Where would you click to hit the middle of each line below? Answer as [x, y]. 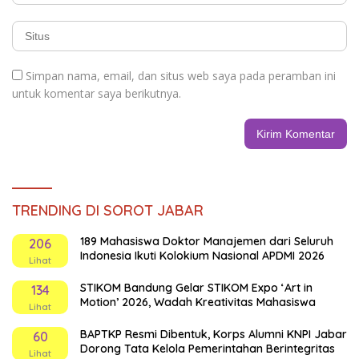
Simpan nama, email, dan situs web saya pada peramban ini [181, 75]
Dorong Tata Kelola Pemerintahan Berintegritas [208, 348]
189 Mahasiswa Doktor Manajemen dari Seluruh [207, 241]
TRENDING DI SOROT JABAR [108, 210]
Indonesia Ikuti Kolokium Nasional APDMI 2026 [202, 255]
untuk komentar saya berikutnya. [97, 93]
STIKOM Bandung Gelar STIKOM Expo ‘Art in [196, 287]
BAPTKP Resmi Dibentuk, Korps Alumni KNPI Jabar [214, 334]
